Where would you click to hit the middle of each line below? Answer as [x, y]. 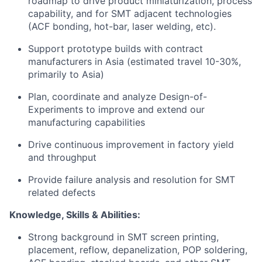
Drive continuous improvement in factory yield [131, 144]
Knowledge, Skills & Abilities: [75, 215]
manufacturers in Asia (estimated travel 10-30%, [135, 61]
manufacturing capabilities [87, 122]
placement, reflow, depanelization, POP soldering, [138, 250]
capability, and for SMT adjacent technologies [130, 13]
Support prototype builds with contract [116, 49]
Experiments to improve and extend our [116, 109]
